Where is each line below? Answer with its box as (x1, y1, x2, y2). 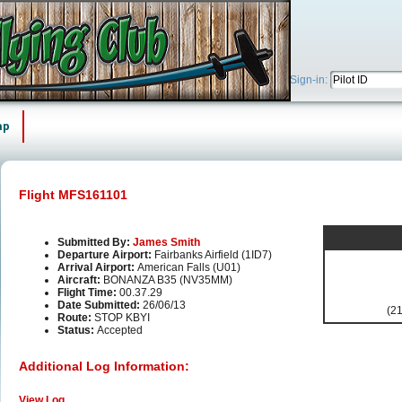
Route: (57, 311, 94, 325)
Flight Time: (57, 286, 119, 300)
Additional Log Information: (19, 359, 189, 374)
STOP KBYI (94, 311, 150, 325)
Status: (57, 324, 97, 337)
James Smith (133, 236, 200, 249)
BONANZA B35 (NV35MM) (103, 274, 232, 287)
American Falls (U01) (137, 261, 240, 275)
